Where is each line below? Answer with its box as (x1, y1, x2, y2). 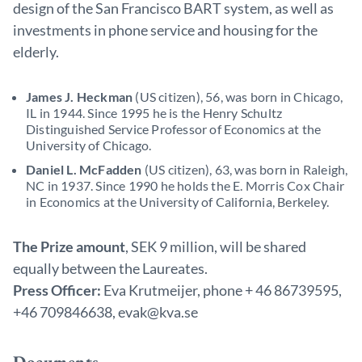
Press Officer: (13, 281, 103, 299)
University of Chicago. (26, 137, 152, 153)
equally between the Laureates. (13, 259, 208, 277)
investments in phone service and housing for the (13, 21, 318, 39)
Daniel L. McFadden (26, 162, 145, 177)
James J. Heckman (26, 89, 136, 104)
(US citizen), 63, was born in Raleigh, (144, 162, 348, 177)
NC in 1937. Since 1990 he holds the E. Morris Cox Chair (26, 178, 345, 193)
